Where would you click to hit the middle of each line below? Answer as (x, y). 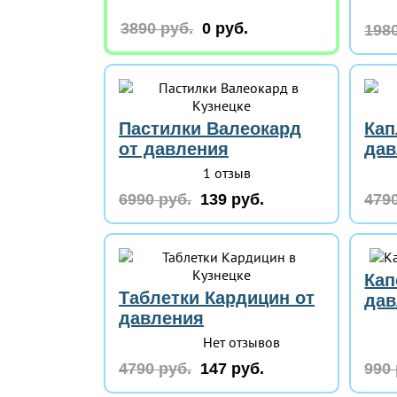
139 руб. (232, 199)
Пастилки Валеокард (210, 128)
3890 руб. (157, 28)
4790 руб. (155, 369)
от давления (174, 149)
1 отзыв (227, 173)
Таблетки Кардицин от (217, 298)
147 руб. (232, 369)
